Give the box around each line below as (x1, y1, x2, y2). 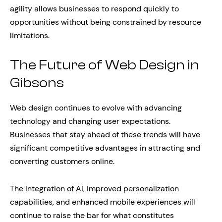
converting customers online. (10, 156, 114, 167)
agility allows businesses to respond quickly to (10, 3, 179, 14)
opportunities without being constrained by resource (10, 16, 201, 27)
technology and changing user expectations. (10, 116, 170, 127)
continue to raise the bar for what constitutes (10, 210, 174, 221)
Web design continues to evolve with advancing (10, 103, 182, 113)
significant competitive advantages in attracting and (10, 143, 200, 154)
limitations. (10, 30, 50, 41)
